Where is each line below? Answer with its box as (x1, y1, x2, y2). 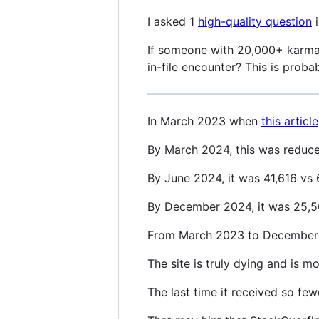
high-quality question (198, 14, 312, 28)
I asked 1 (147, 14, 198, 28)
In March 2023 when (147, 114, 261, 128)
